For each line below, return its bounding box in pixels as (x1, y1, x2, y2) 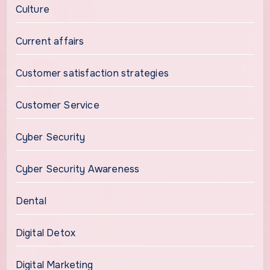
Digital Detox (15, 227, 76, 240)
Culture (15, 3, 49, 16)
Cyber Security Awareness (15, 163, 140, 176)
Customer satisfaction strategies (15, 67, 169, 80)
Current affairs (15, 35, 84, 48)
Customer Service (15, 99, 99, 112)
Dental (15, 195, 46, 208)
